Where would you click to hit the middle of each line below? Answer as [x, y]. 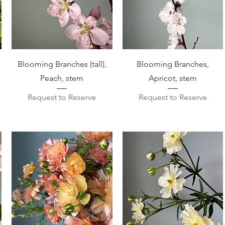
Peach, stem [62, 78]
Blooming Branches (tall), [62, 64]
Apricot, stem [173, 78]
